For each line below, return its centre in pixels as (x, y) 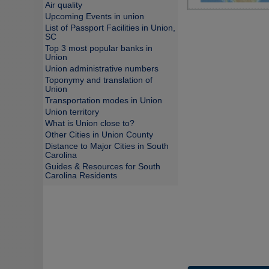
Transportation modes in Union (104, 101)
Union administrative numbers (102, 69)
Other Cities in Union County (99, 135)
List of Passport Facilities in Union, (110, 28)
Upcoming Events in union (95, 17)
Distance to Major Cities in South (107, 146)
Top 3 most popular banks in (99, 48)
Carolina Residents (81, 176)
